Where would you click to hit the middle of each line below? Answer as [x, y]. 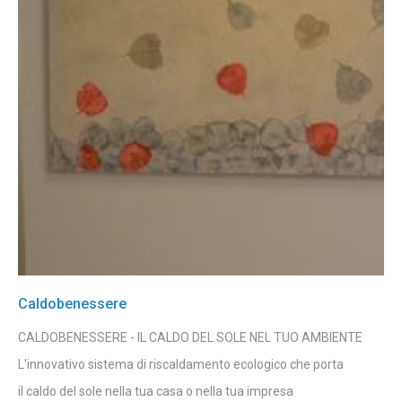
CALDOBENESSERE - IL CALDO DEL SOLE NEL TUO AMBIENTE [190, 337]
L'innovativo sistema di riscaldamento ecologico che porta [181, 364]
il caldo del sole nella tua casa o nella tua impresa [156, 391]
